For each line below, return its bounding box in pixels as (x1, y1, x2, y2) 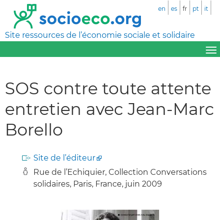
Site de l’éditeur (33, 153, 95, 163)
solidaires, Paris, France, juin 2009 (33, 179, 162, 189)
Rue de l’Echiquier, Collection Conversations (33, 167, 207, 177)
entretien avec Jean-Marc (5, 98, 214, 119)
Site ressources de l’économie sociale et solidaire (5, 30, 195, 40)
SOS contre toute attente (5, 78, 211, 98)
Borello (5, 119, 63, 139)
